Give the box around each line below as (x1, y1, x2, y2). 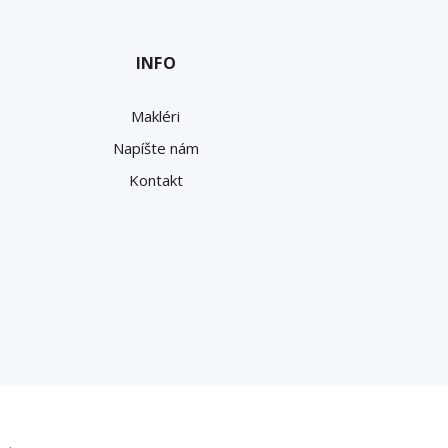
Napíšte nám (112, 137, 199, 158)
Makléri (131, 105, 181, 126)
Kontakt (128, 169, 183, 190)
